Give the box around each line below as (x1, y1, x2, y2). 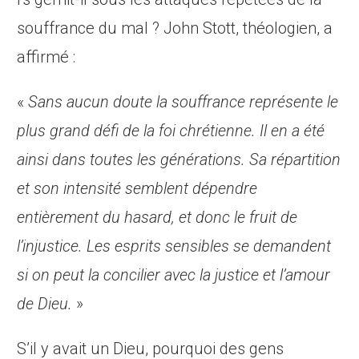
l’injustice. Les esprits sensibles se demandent (17, 236, 332, 256)
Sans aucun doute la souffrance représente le (28, 92, 339, 112)
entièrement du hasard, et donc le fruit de (17, 208, 298, 228)
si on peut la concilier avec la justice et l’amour (17, 265, 331, 285)
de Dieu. (17, 294, 73, 314)
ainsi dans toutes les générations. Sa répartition (17, 150, 341, 170)
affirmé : (17, 47, 76, 67)
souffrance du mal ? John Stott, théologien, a (17, 18, 333, 38)
